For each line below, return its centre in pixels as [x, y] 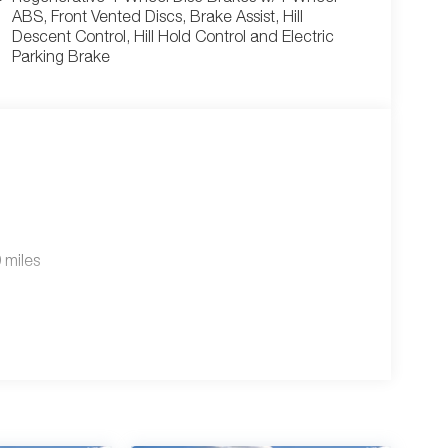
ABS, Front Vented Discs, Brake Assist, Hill [157, 19]
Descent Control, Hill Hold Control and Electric [172, 39]
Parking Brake [60, 59]
